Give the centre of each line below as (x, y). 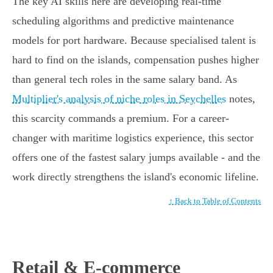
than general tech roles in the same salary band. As (125, 80)
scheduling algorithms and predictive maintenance (123, 21)
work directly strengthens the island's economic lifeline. (136, 177)
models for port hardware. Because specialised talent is (134, 41)
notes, (241, 99)
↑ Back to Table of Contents (215, 201)
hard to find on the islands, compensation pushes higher (136, 60)
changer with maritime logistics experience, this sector (133, 138)
